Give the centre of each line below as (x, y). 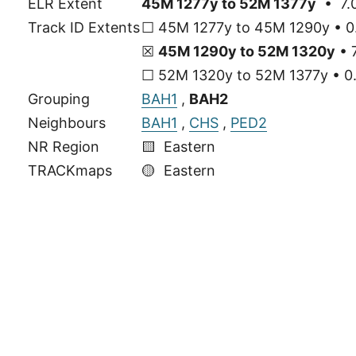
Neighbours (66, 122)
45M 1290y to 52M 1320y (246, 51)
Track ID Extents (83, 27)
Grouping (58, 99)
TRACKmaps (70, 170)
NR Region (63, 146)
